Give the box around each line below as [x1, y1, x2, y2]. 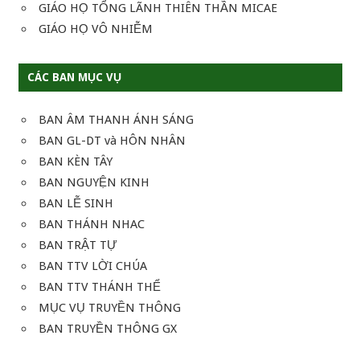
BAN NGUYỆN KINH [39, 175, 149, 190]
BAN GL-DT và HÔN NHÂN [39, 133, 186, 149]
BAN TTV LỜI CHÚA [39, 259, 147, 274]
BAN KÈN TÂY [39, 154, 112, 170]
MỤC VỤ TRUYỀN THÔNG [39, 301, 181, 316]
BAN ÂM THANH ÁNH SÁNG [39, 112, 194, 128]
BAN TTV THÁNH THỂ [39, 280, 161, 295]
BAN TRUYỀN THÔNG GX [39, 321, 177, 337]
